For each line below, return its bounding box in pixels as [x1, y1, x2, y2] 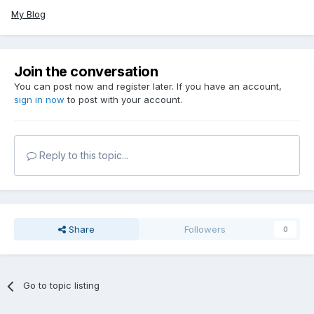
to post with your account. [64, 94, 182, 106]
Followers [184, 224, 226, 235]
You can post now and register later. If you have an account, [14, 81, 282, 93]
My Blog [11, 8, 46, 20]
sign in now [14, 94, 64, 106]
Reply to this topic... [36, 149, 128, 162]
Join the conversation [14, 63, 158, 81]
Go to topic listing [23, 280, 100, 292]
